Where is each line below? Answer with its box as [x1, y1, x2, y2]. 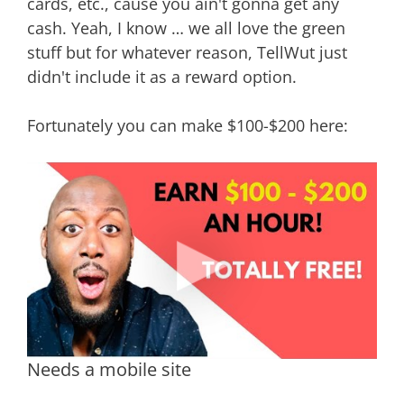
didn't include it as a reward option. [27, 66, 297, 87]
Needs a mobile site [27, 357, 191, 381]
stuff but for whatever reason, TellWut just [27, 41, 347, 63]
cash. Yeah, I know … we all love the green [27, 17, 345, 39]
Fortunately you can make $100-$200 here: [27, 115, 348, 136]
